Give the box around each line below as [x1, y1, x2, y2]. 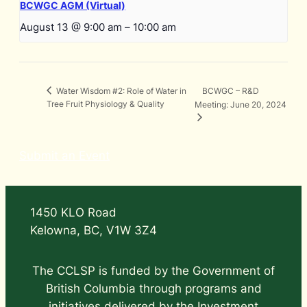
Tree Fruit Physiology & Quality [47, 98, 164, 109]
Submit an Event [19, 149, 110, 163]
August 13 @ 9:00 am [20, 21, 122, 34]
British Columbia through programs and [45, 282, 262, 296]
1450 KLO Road [29, 205, 116, 219]
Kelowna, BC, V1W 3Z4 [29, 223, 157, 237]
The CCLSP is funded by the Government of [32, 264, 275, 278]
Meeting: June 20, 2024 [195, 99, 287, 110]
